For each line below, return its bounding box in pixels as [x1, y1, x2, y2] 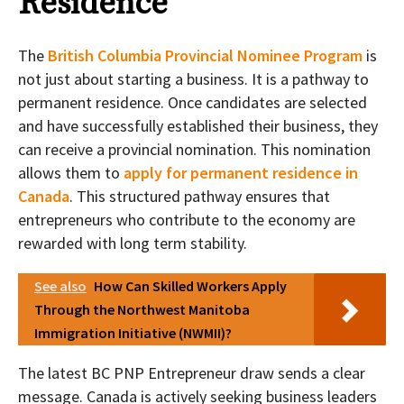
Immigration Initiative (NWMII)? [34, 324, 232, 343]
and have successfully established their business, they [18, 115, 378, 137]
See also [34, 277, 87, 296]
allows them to [18, 162, 124, 184]
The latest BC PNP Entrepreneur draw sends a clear [18, 363, 365, 384]
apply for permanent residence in [124, 162, 358, 184]
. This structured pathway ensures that [69, 186, 330, 207]
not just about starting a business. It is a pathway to [18, 69, 369, 90]
